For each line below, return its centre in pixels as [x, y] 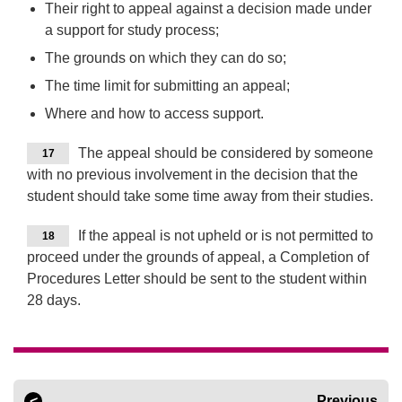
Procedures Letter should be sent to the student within [197, 279]
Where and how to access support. [154, 114]
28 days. [54, 301]
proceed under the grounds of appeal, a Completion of [198, 258]
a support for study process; [132, 31]
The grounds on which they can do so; [166, 58]
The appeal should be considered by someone [226, 153]
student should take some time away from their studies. [200, 197]
